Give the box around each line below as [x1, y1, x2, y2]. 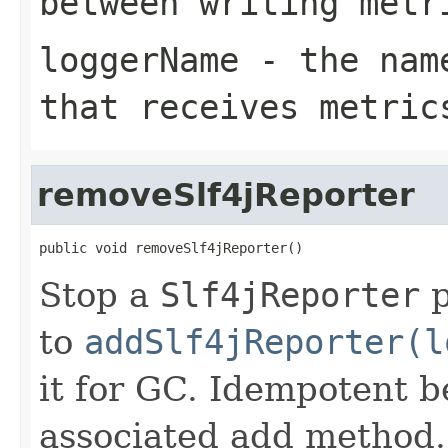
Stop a [39, 274, 160, 315]
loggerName [39, 39, 239, 80]
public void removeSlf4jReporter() [39, 239, 303, 256]
